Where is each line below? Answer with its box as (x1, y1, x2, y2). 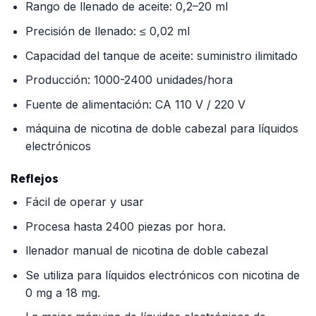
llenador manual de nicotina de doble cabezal (25, 243, 268, 258)
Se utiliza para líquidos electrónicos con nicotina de (25, 267, 300, 282)
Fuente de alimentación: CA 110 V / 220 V (25, 97, 245, 111)
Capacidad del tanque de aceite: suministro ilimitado (25, 48, 298, 63)
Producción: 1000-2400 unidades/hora (25, 73, 233, 87)
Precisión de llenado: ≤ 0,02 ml (25, 23, 190, 38)
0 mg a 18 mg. (25, 285, 100, 300)
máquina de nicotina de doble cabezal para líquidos (25, 121, 298, 136)
